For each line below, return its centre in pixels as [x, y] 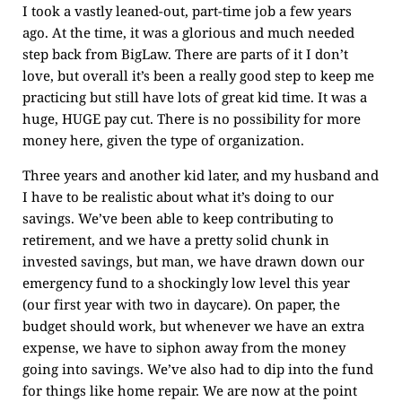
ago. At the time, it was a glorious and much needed [188, 32]
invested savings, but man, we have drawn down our [193, 261]
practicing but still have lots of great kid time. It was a [195, 97]
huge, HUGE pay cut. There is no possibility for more [192, 118]
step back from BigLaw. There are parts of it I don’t [185, 54]
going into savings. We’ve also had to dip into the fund [198, 369]
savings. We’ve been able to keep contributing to [178, 218]
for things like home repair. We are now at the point [190, 390]
